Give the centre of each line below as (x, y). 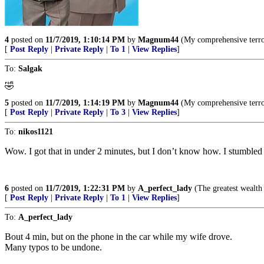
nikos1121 (36, 132)
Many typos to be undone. (53, 247)
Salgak (30, 69)
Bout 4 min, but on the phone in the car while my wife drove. (118, 237)
